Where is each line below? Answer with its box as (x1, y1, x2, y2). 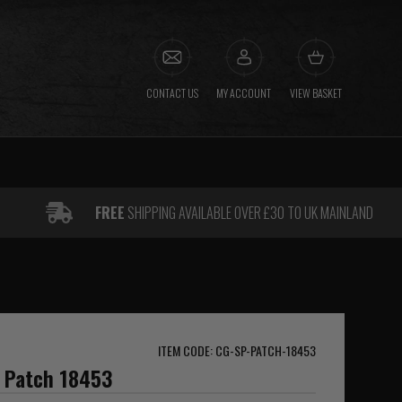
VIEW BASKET (289, 85, 342, 100)
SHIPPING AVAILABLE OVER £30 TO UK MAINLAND (125, 202, 374, 223)
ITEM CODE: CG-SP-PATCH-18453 (157, 341, 316, 360)
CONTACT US (145, 85, 198, 100)
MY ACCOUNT (216, 85, 272, 100)
